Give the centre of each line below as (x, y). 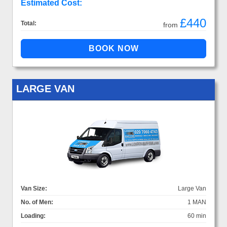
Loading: (33, 216)
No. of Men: (37, 202)
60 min (197, 216)
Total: (29, 23)
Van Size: (34, 188)
